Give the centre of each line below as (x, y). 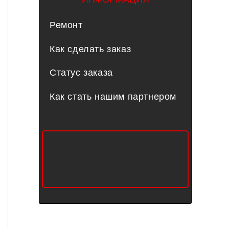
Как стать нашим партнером (113, 96)
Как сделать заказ (90, 49)
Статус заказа (81, 73)
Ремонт (66, 25)
